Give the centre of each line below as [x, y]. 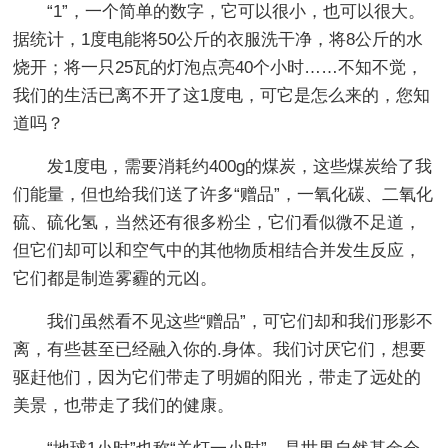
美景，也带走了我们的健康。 [124, 405]
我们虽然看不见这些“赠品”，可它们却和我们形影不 [240, 321]
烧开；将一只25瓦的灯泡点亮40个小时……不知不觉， [218, 67]
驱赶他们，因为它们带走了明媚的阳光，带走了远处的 [217, 377]
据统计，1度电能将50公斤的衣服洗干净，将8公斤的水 [218, 39]
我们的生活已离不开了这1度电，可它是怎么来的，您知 [222, 95]
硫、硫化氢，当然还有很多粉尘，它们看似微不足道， [217, 222]
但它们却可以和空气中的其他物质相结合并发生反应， [217, 250]
